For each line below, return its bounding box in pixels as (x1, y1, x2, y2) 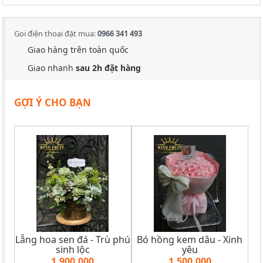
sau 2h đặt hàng (76, 62, 141, 73)
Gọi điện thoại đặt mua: (14, 28, 97, 39)
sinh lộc (55, 242, 90, 256)
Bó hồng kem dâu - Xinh (137, 232, 243, 246)
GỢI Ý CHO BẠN (14, 95, 91, 109)
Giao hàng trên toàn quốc (28, 43, 129, 55)
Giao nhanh (28, 62, 76, 73)
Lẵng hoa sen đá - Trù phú (15, 232, 130, 246)
